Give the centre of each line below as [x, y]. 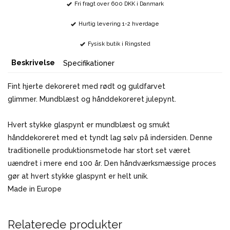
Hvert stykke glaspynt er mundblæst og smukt [89, 125]
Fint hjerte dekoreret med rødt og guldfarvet [87, 87]
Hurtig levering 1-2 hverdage [119, 24]
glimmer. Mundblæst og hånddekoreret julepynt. [92, 99]
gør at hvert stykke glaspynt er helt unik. [78, 176]
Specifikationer [89, 63]
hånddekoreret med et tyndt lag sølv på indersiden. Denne [110, 138]
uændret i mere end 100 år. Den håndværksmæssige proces [112, 164]
